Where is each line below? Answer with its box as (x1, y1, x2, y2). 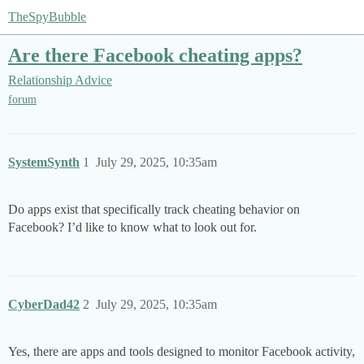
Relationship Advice (8, 73, 112, 88)
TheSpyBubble (8, 10, 86, 24)
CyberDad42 (8, 297, 80, 312)
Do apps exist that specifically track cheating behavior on (8, 202, 300, 217)
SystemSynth (8, 155, 80, 170)
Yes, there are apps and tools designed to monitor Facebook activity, (8, 344, 355, 359)
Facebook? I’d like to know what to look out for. (8, 220, 257, 235)
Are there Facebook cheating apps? (8, 44, 302, 66)
